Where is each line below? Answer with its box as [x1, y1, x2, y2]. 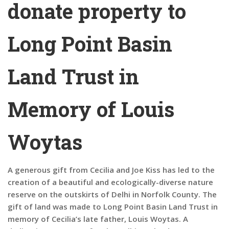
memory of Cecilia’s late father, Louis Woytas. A [8, 214, 188, 224]
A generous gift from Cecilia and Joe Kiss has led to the [8, 165, 215, 175]
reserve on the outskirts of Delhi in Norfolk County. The [8, 189, 217, 199]
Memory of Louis [8, 96, 174, 123]
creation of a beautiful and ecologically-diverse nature [8, 177, 213, 187]
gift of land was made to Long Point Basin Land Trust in [8, 201, 218, 212]
